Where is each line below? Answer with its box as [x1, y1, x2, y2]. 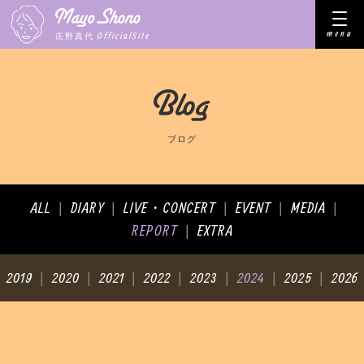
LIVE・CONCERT [123, 199, 216, 216]
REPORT [131, 222, 178, 239]
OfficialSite [97, 29, 150, 41]
